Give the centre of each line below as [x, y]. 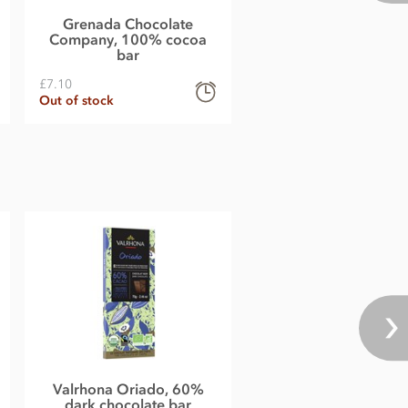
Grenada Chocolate [128, 24]
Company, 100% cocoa [128, 40]
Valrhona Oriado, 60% [128, 388]
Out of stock [76, 101]
